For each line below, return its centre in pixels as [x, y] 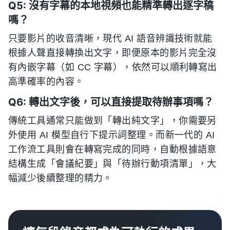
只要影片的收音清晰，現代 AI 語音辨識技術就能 [110, 38]
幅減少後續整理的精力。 [60, 178]
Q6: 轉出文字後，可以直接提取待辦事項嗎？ [111, 102]
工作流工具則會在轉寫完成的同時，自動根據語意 [112, 149]
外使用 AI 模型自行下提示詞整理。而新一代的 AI [112, 135]
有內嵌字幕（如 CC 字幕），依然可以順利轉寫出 [113, 67]
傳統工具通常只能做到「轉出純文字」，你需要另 [112, 120]
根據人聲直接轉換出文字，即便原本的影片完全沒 [112, 53]
